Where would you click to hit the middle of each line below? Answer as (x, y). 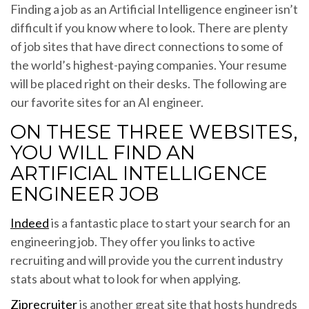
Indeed (30, 222)
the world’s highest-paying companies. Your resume (149, 64)
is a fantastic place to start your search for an (170, 222)
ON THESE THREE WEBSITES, (154, 131)
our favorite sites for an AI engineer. (107, 102)
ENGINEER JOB (85, 193)
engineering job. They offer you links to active (133, 241)
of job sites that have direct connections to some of (147, 46)
